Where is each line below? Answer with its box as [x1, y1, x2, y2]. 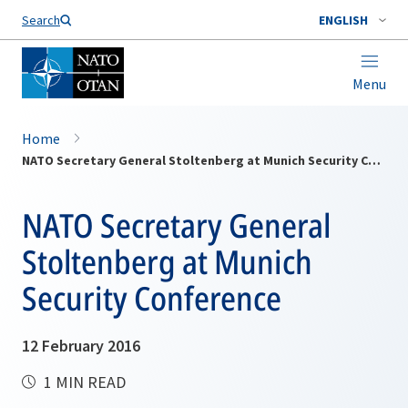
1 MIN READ [40, 372, 126, 393]
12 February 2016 [22, 335, 140, 356]
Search [22, 12, 60, 28]
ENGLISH [319, 12, 368, 28]
